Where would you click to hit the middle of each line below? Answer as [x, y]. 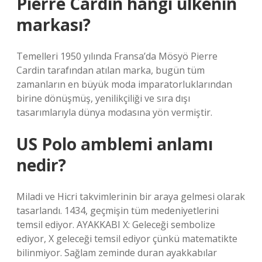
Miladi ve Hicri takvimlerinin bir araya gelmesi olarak [131, 196]
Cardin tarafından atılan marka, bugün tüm [111, 70]
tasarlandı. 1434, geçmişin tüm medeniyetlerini [118, 211]
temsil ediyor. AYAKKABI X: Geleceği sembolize [116, 225]
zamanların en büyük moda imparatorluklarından [124, 84]
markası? [54, 25]
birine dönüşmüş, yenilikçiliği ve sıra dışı [103, 98]
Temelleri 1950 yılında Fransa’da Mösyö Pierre [117, 56]
